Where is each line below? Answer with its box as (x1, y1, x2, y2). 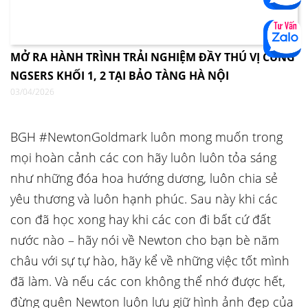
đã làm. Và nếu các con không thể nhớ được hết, (10, 273, 285, 289)
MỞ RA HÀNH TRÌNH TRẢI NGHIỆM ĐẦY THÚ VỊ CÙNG (10, 49, 295, 65)
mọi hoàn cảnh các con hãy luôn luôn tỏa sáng (10, 149, 276, 166)
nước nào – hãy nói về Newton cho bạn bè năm (10, 232, 279, 248)
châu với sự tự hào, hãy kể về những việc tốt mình (10, 252, 289, 269)
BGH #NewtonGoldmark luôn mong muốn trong (10, 129, 283, 145)
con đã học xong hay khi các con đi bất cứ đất (10, 211, 271, 228)
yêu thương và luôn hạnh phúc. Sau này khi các (10, 190, 278, 207)
